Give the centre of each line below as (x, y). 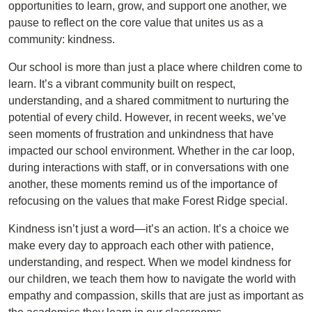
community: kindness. (62, 39)
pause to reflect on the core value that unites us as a (136, 23)
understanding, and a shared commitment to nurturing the (149, 101)
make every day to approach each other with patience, (141, 245)
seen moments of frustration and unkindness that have (141, 134)
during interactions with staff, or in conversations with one (149, 167)
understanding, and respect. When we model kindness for (150, 262)
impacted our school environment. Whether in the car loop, (151, 151)
